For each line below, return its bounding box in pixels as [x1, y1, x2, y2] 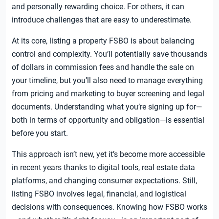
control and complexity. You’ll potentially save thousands [12, 49, 207, 59]
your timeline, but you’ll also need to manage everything [12, 76, 203, 86]
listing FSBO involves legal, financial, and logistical [12, 189, 186, 199]
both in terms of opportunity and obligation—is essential [12, 115, 204, 125]
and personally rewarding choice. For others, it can [12, 2, 184, 12]
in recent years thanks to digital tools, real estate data [12, 163, 195, 173]
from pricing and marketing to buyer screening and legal [12, 89, 204, 99]
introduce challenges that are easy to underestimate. [12, 15, 192, 25]
